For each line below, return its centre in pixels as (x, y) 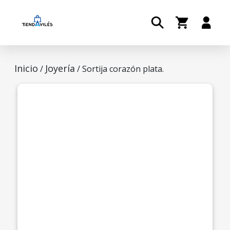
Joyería (60, 68)
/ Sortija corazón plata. (119, 69)
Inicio (26, 68)
